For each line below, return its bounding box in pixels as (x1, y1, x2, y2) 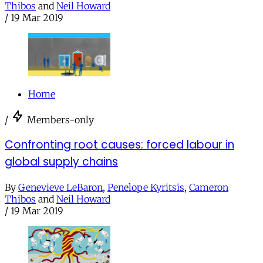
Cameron (189, 181, 228, 193)
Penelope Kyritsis (107, 181, 184, 193)
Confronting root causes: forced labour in (5, 137, 234, 153)
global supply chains (5, 154, 118, 170)
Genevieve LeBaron (18, 181, 103, 193)
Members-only (27, 113, 94, 126)
